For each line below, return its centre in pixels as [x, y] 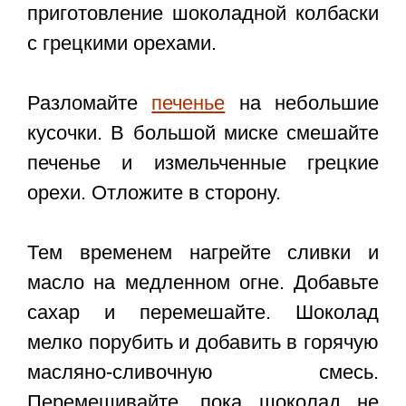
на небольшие [302, 103]
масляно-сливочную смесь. [203, 372]
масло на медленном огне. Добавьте [203, 283]
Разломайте [90, 103]
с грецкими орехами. [122, 43]
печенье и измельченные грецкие [203, 163]
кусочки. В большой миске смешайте [203, 133]
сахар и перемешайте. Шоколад [203, 313]
